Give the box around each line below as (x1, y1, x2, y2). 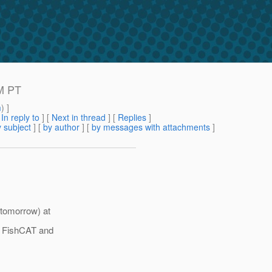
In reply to (1, 111, 39, 124)
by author (43, 121, 80, 134)
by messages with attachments (92, 121, 210, 134)
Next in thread (52, 111, 106, 124)
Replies (118, 111, 146, 124)
